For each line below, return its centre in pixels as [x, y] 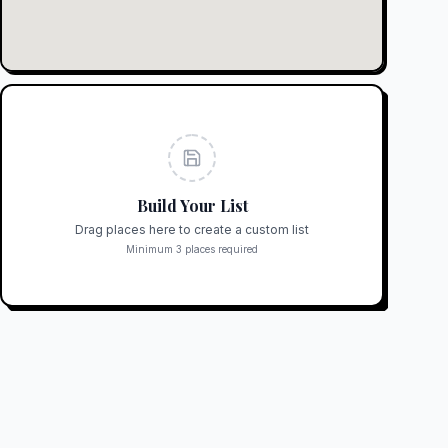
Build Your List [192, 205]
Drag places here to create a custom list [192, 229]
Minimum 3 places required [192, 249]
